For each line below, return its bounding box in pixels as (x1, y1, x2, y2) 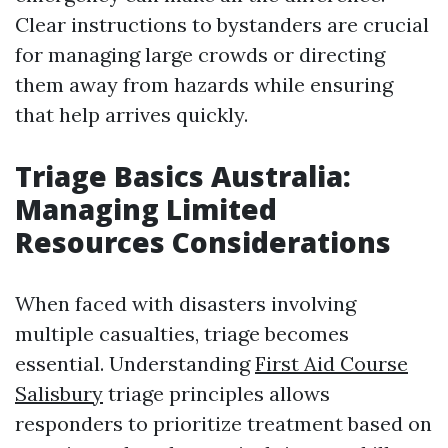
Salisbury (15, 381, 103, 406)
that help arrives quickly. (15, 102, 248, 127)
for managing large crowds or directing (15, 42, 385, 67)
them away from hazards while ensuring (15, 72, 393, 97)
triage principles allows (103, 381, 330, 406)
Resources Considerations (15, 223, 391, 261)
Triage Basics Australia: (15, 157, 351, 195)
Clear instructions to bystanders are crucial (15, 12, 429, 37)
